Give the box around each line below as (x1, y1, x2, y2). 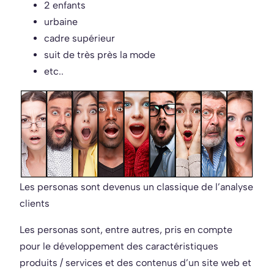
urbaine (44, 15, 78, 28)
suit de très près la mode (44, 48, 155, 61)
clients (20, 197, 50, 209)
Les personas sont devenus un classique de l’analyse (20, 180, 253, 193)
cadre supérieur (44, 32, 115, 44)
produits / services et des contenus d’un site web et (20, 256, 251, 268)
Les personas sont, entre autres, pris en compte (20, 223, 232, 235)
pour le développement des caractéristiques (20, 240, 218, 252)
